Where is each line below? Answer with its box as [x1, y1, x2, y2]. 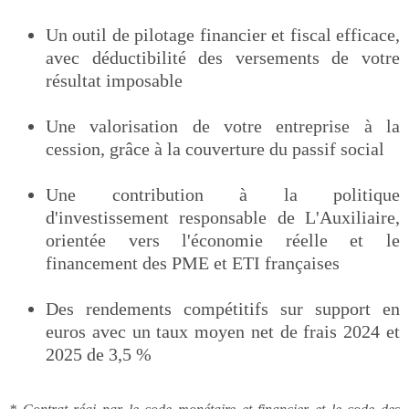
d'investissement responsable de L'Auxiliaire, [46, 206, 400, 227]
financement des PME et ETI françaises [46, 252, 340, 273]
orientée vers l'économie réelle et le [46, 229, 400, 250]
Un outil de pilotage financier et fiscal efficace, [46, 24, 400, 45]
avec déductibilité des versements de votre [46, 47, 400, 68]
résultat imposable [46, 69, 183, 90]
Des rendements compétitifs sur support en [46, 298, 400, 319]
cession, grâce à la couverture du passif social [46, 138, 384, 159]
